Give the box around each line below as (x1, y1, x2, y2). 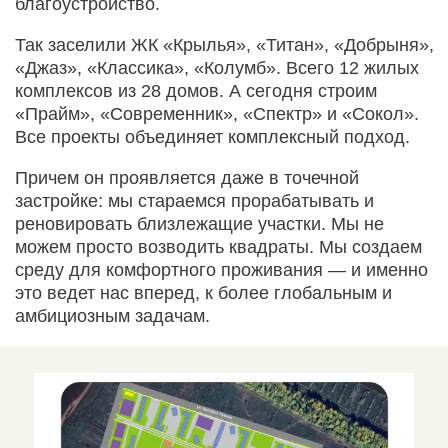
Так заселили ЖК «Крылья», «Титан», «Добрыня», (15, 35, 434, 56)
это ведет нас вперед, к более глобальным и (15, 283, 392, 304)
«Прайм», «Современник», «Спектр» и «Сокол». (15, 104, 419, 125)
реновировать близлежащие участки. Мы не (15, 214, 384, 235)
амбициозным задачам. (15, 306, 210, 327)
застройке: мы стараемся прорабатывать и (15, 191, 374, 212)
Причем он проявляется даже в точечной (15, 168, 359, 189)
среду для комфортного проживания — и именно (15, 260, 428, 281)
